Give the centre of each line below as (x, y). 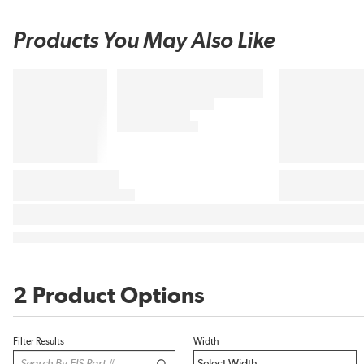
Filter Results (39, 341)
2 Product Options (109, 297)
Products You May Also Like (144, 41)
